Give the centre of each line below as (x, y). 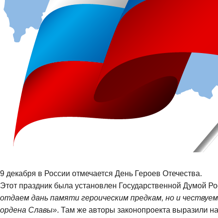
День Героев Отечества (157, 173)
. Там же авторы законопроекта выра (124, 210)
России (57, 173)
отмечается (93, 173)
